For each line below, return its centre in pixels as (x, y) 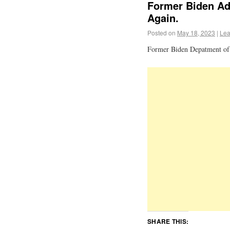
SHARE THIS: (168, 221)
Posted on (161, 33)
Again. (163, 18)
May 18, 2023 (196, 33)
